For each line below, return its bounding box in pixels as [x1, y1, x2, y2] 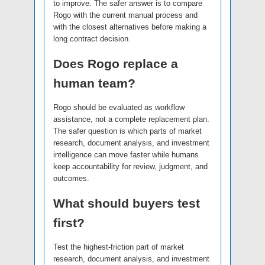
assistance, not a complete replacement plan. [53, 115, 209, 124]
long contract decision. [53, 34, 131, 44]
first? [53, 216, 85, 230]
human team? [53, 76, 135, 91]
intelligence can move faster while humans [53, 150, 199, 160]
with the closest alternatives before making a [53, 22, 206, 32]
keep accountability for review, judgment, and [53, 162, 208, 172]
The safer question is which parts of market [53, 127, 202, 136]
